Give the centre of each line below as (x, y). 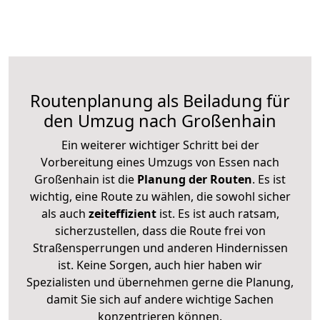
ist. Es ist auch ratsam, (217, 213)
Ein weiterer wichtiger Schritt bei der (160, 145)
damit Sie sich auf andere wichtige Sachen (160, 299)
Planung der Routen (193, 179)
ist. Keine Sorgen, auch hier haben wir (160, 265)
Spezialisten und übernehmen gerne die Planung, (160, 282)
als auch (65, 213)
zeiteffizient (122, 213)
